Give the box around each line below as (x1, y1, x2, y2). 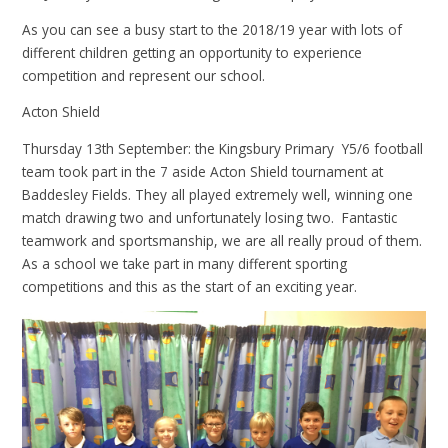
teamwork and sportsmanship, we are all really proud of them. (22, 230, 423, 250)
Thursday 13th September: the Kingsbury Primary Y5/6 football (22, 138, 424, 158)
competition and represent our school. (22, 65, 270, 85)
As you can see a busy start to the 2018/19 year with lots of (22, 19, 403, 39)
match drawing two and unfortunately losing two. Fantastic (22, 207, 398, 227)
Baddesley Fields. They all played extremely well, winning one (22, 184, 414, 204)
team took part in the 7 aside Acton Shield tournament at (22, 161, 384, 181)
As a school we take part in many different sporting (22, 253, 348, 273)
